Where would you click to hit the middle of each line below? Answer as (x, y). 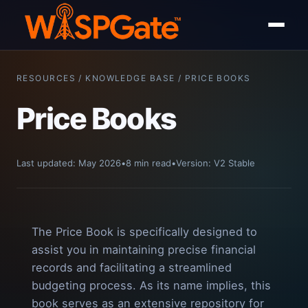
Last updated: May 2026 (69, 163)
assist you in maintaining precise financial (144, 250)
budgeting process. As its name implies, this (151, 286)
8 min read (148, 163)
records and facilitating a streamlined (132, 268)
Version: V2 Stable (216, 163)
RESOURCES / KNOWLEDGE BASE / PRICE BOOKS (134, 78)
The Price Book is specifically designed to (144, 232)
